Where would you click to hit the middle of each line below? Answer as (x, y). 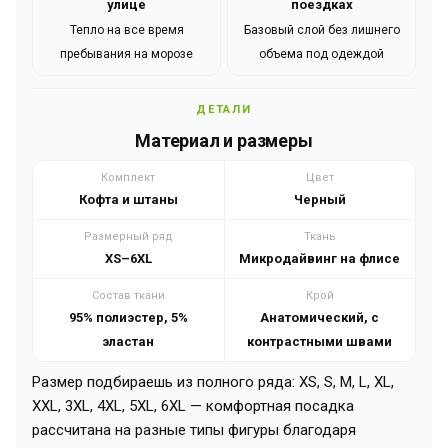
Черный (319, 199)
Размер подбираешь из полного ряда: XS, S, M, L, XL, (213, 381)
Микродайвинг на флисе (320, 258)
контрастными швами (320, 341)
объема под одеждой (321, 54)
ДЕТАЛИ (224, 110)
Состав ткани (128, 295)
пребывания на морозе (126, 54)
